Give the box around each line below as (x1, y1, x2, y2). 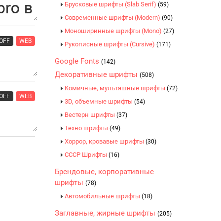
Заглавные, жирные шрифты (55, 209, 157, 218)
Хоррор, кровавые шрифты (65, 138, 146, 145)
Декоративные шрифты (55, 70, 140, 79)
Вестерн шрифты (65, 111, 116, 118)
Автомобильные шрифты (65, 192, 142, 200)
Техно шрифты (65, 124, 110, 132)
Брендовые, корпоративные (55, 167, 154, 176)
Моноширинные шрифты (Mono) (65, 27, 163, 35)
